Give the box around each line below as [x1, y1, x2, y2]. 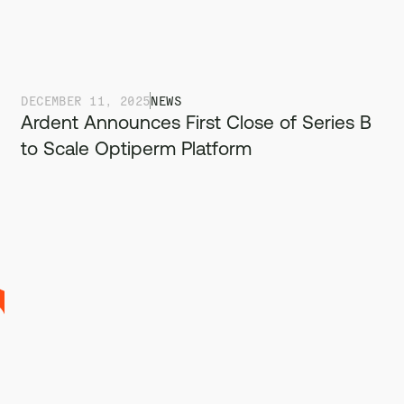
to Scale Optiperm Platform [21, 136, 252, 159]
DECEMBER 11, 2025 [21, 91, 151, 108]
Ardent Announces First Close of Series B [21, 110, 372, 133]
